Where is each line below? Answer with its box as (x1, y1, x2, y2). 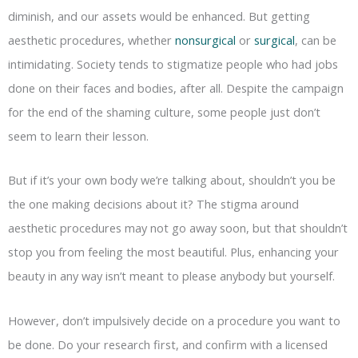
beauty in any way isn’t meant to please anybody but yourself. (8, 268, 335, 284)
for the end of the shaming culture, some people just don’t (8, 103, 320, 120)
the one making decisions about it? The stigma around (8, 196, 299, 213)
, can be (295, 31, 336, 48)
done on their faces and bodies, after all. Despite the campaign (8, 79, 344, 96)
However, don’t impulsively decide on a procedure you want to (8, 312, 340, 328)
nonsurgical (175, 31, 236, 48)
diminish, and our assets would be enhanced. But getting (8, 7, 310, 24)
